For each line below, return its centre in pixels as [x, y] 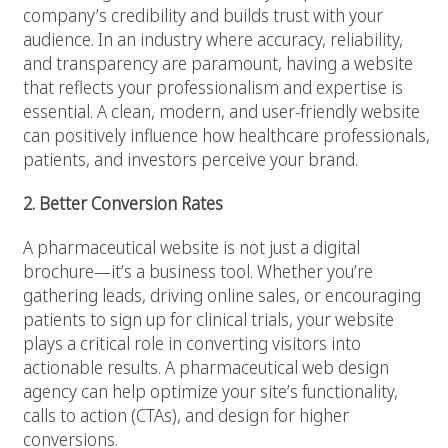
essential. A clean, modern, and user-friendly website [221, 111]
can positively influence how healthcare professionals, [226, 135]
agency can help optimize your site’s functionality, [210, 391]
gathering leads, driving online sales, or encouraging [222, 295]
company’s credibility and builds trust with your [203, 15]
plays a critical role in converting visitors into [192, 343]
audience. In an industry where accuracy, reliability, [213, 39]
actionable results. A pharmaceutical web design [206, 367]
